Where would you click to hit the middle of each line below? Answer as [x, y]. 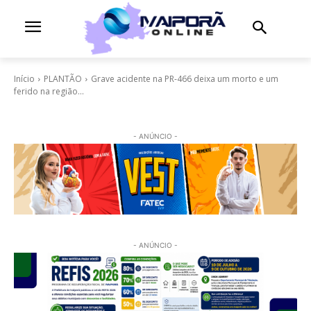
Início [24, 78]
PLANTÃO [63, 78]
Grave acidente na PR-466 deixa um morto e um [185, 78]
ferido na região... [49, 91]
